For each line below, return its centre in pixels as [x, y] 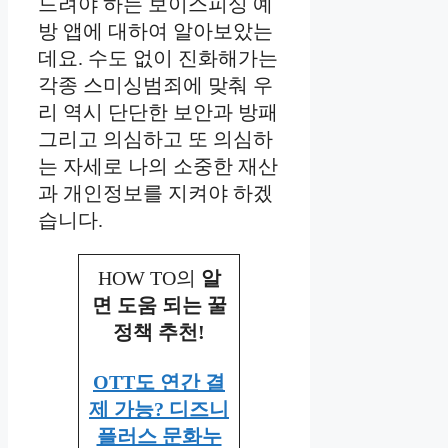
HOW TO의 [149, 278]
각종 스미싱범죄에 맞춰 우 [155, 85]
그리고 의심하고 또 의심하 [155, 139]
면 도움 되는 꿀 [159, 305]
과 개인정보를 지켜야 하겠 [155, 193]
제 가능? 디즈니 [159, 409]
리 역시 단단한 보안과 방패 [158, 112]
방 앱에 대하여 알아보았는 [155, 31]
